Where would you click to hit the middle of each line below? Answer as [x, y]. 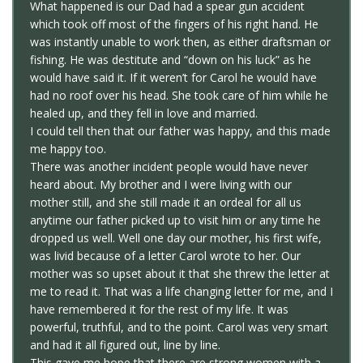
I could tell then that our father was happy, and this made [180, 131]
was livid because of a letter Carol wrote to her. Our [165, 256]
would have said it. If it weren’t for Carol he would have [173, 78]
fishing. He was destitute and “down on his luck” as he [171, 60]
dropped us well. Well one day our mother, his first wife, [176, 238]
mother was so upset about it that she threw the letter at [180, 274]
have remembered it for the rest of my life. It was [159, 310]
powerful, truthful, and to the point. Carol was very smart [179, 327]
